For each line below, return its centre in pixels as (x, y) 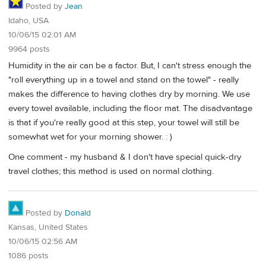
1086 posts (28, 256)
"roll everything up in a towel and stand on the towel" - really (123, 80)
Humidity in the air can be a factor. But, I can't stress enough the (130, 66)
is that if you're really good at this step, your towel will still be (124, 123)
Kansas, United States (48, 228)
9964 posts (29, 49)
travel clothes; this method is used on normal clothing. (111, 171)
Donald (78, 213)
